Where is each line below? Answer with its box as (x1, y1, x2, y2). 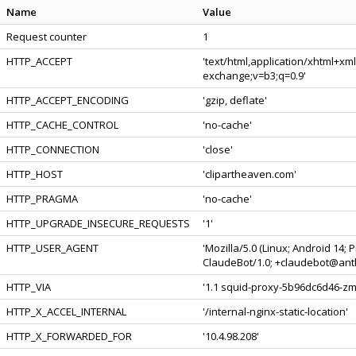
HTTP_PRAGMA (6, 192, 78, 206)
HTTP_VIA (6, 280, 51, 294)
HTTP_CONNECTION (6, 142, 99, 157)
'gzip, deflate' (203, 93, 267, 107)
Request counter (6, 29, 87, 44)
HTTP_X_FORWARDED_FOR (6, 329, 132, 343)
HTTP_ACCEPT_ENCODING (6, 93, 129, 107)
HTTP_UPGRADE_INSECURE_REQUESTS (6, 216, 190, 230)
